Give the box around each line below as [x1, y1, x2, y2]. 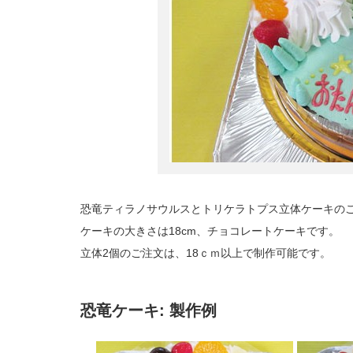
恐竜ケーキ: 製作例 [80, 302, 217, 319]
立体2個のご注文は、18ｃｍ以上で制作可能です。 [80, 247, 331, 259]
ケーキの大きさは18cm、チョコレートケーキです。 [80, 225, 340, 237]
